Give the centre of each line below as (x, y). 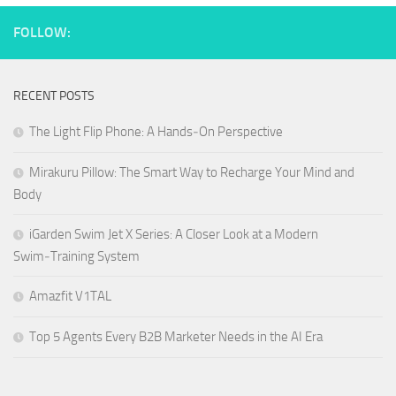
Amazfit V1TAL (70, 296)
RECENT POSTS (54, 96)
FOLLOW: (42, 32)
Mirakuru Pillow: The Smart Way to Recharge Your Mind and (192, 172)
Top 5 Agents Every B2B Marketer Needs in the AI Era (176, 337)
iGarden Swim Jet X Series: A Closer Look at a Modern (174, 234)
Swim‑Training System (76, 256)
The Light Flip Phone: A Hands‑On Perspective (156, 132)
